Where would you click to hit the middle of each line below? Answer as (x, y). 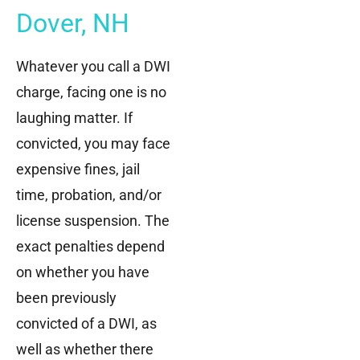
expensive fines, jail (78, 169)
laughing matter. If (74, 117)
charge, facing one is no (91, 92)
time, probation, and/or (89, 194)
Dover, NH (73, 23)
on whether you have (83, 272)
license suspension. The (93, 220)
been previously (66, 297)
